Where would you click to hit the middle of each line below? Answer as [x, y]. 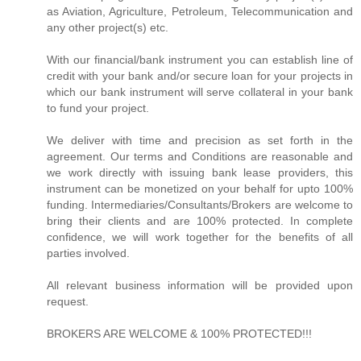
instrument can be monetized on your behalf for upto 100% [200, 188]
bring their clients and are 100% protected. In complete [200, 220]
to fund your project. [98, 108]
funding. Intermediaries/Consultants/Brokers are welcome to [200, 204]
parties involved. [88, 253]
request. [68, 301]
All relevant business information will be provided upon [200, 285]
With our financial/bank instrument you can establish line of [200, 59]
